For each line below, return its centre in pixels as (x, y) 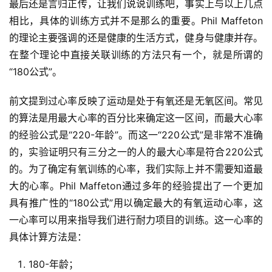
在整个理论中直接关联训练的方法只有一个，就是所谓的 (136, 55)
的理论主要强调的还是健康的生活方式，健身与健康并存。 (136, 38)
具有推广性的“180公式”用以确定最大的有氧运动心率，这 (136, 203)
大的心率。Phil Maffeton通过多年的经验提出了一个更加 (136, 186)
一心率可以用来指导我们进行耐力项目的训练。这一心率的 (136, 220)
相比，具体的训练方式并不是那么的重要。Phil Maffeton (136, 21)
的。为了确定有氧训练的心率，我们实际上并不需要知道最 (136, 169)
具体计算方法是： (48, 237)
